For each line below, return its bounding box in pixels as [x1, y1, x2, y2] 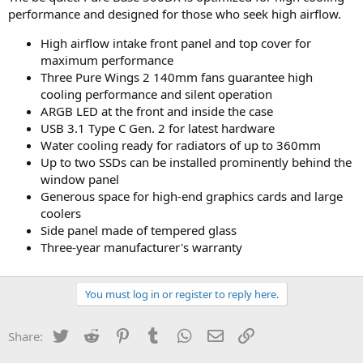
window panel [41, 170, 119, 187]
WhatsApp [194, 326, 252, 343]
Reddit [100, 326, 137, 343]
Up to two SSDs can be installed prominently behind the [41, 153, 352, 170]
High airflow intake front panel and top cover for [41, 34, 311, 51]
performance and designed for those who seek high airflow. [8, 5, 341, 22]
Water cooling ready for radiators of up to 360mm [41, 136, 321, 153]
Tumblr [163, 326, 203, 343]
